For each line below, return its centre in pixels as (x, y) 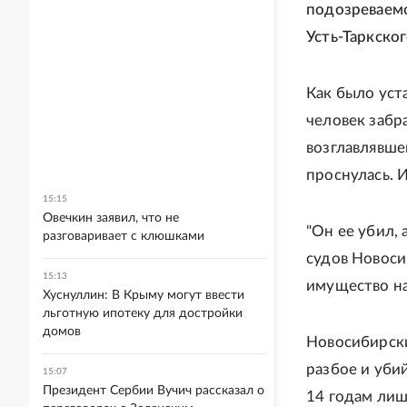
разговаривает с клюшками (124, 236)
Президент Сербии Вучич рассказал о (154, 391)
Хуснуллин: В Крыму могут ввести (144, 295)
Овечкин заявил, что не (111, 218)
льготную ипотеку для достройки (143, 313)
